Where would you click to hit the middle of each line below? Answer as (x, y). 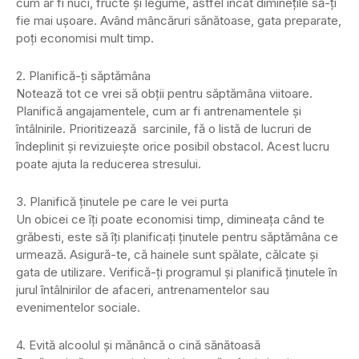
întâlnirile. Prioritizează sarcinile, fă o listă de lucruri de (164, 128)
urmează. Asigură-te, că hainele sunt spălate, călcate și (167, 254)
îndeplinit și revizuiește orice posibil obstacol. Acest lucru (173, 146)
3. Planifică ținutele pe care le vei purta (122, 201)
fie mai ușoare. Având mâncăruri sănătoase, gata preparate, (179, 20)
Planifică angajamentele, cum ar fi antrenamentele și (159, 111)
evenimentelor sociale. (78, 307)
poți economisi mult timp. (85, 38)
